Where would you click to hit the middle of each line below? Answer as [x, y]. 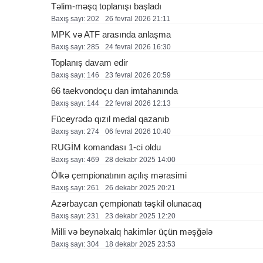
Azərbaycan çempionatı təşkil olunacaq [126, 203]
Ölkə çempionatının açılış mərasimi [119, 175]
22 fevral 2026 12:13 [138, 103]
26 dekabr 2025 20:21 [140, 188]
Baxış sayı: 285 [75, 47]
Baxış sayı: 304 [75, 244]
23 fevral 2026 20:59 [138, 75]
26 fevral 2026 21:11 [138, 19]
